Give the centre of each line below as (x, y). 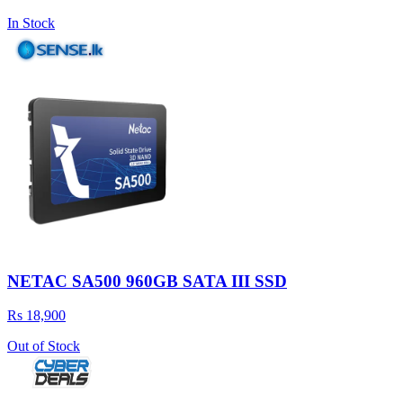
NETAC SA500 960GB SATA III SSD (147, 281)
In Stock (31, 22)
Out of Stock (44, 346)
